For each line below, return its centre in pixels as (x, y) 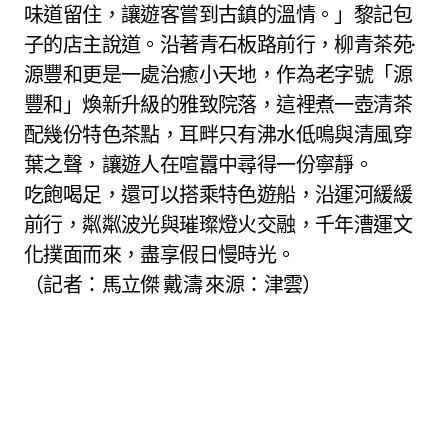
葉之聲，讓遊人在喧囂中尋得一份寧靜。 (199, 165)
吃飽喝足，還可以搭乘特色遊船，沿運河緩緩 (218, 195)
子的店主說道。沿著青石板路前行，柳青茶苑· (219, 45)
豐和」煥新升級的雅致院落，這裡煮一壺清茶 (218, 105)
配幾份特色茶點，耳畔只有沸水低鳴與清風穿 (218, 135)
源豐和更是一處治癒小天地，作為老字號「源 (218, 75)
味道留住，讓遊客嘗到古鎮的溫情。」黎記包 (218, 15)
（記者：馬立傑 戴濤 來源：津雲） (173, 285)
